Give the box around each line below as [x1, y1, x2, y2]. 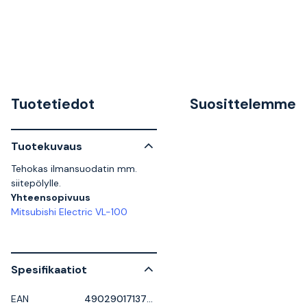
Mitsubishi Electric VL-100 [11, 206, 127, 218]
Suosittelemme [190, 95, 296, 114]
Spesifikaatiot [11, 262, 87, 277]
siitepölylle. [11, 177, 61, 189]
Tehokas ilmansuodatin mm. [11, 162, 137, 175]
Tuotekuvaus [11, 138, 82, 153]
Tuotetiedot [11, 95, 95, 114]
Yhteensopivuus [11, 191, 90, 204]
